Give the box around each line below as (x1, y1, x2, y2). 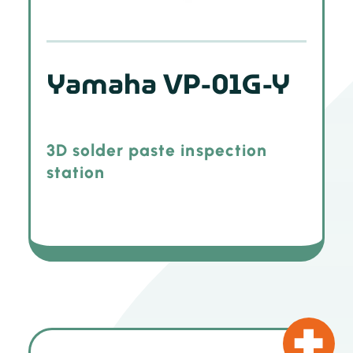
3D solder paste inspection (46, 140, 267, 161)
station (46, 162, 105, 183)
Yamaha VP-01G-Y (46, 61, 291, 106)
